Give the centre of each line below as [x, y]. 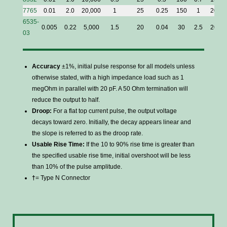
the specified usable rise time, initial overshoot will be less [111, 156]
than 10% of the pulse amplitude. [77, 167]
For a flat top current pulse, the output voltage [115, 111]
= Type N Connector [63, 178]
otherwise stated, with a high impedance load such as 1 [108, 78]
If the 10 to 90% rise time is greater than [139, 144]
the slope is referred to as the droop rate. [87, 133]
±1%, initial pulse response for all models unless [127, 66]
